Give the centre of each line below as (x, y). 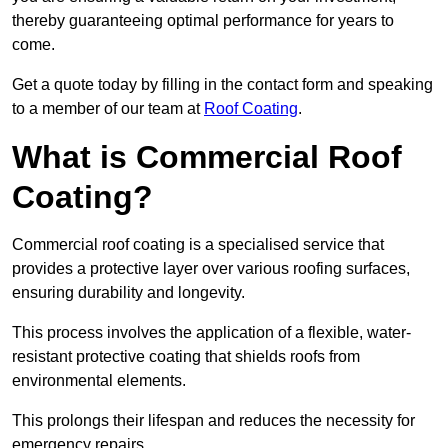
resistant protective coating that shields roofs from (186, 357)
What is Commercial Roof (207, 157)
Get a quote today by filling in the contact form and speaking (222, 85)
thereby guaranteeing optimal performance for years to (203, 21)
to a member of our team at (108, 109)
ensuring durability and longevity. (128, 293)
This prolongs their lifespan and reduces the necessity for (213, 421)
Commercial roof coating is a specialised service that (198, 245)
